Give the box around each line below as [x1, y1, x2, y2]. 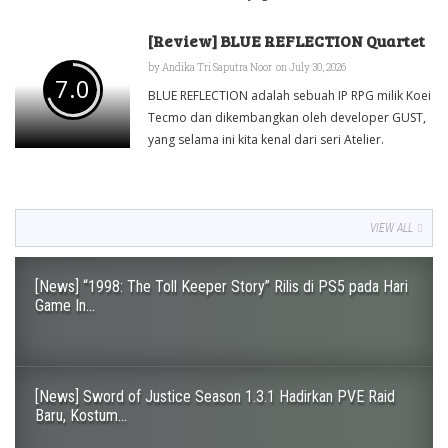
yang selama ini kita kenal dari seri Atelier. [148, 131, 384, 149]
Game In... [35, 296, 95, 316]
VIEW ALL [370, 221, 413, 236]
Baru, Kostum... [35, 406, 127, 426]
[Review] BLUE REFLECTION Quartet [148, 30, 425, 52]
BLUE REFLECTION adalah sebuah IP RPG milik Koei [148, 87, 431, 105]
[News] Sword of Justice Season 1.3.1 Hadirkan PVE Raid [35, 387, 395, 407]
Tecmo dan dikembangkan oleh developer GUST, [148, 109, 426, 127]
